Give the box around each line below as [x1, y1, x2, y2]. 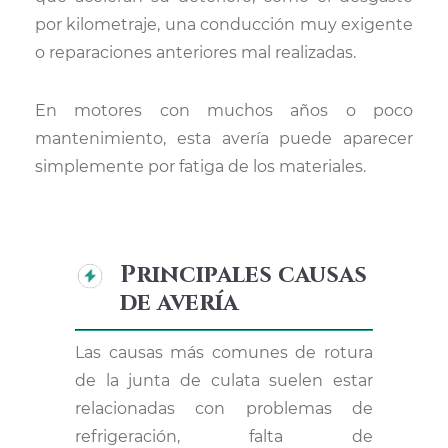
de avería [119, 287, 238, 319]
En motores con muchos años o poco [35, 101, 413, 120]
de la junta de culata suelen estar [75, 371, 373, 390]
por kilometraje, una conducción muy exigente [35, 15, 413, 34]
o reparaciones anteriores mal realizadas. [35, 43, 356, 62]
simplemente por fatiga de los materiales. [35, 157, 366, 176]
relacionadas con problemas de [75, 399, 373, 418]
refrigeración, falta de [75, 427, 373, 446]
